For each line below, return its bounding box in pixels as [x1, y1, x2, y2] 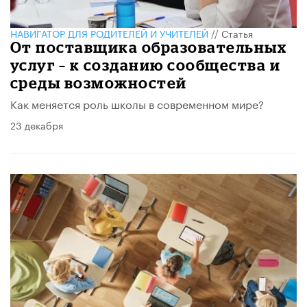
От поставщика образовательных [10, 38, 287, 56]
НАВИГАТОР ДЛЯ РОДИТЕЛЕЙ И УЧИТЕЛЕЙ [10, 25, 208, 40]
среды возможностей [10, 73, 187, 91]
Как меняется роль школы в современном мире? [10, 94, 264, 112]
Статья [221, 25, 253, 40]
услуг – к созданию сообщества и [10, 56, 281, 73]
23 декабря [10, 116, 63, 132]
